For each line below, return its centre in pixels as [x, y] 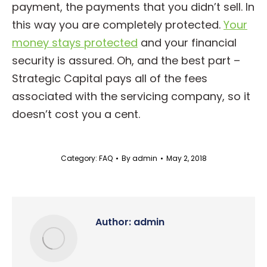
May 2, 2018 [186, 158]
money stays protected [75, 43]
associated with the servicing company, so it [131, 96]
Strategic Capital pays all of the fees [110, 78]
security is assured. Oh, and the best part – [126, 60]
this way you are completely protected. [118, 25]
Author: [113, 222]
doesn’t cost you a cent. [76, 114]
